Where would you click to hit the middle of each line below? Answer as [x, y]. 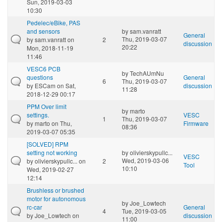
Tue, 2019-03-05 [144, 211]
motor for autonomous [56, 198]
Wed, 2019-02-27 [50, 169]
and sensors [43, 31]
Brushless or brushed [55, 190]
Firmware [196, 123]
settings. [38, 114]
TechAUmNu [147, 73]
